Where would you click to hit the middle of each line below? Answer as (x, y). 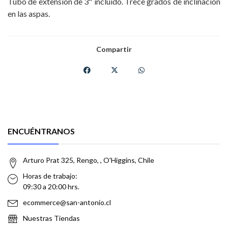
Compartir (114, 49)
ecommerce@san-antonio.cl (67, 203)
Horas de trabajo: (50, 176)
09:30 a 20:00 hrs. (51, 187)
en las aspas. (29, 14)
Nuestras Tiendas (51, 218)
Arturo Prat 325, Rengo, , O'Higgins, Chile (89, 160)
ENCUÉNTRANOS (41, 131)
